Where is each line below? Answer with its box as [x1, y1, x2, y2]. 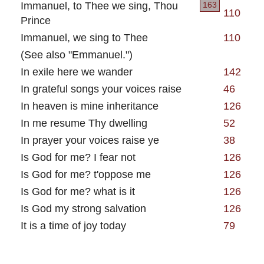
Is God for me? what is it [20, 184, 135, 197]
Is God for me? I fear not [20, 150, 136, 163]
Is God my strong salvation [20, 202, 146, 214]
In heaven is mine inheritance [20, 99, 159, 112]
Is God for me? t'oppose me [20, 167, 151, 180]
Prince [20, 14, 51, 27]
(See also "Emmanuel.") [20, 48, 133, 61]
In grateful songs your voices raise [20, 82, 181, 95]
